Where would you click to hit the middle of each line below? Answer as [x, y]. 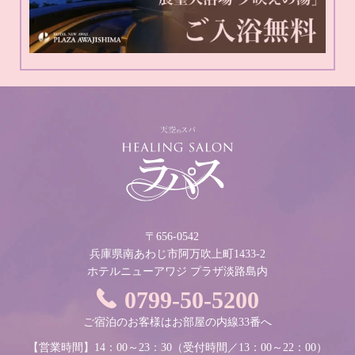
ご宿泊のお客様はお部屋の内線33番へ [177, 322]
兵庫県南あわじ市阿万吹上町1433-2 [177, 254]
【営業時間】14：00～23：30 [100, 347]
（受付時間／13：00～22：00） [250, 347]
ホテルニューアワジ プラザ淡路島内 [177, 271]
